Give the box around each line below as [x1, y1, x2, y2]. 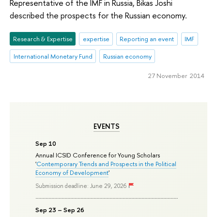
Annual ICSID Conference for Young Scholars [35, 151, 160, 160]
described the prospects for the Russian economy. [10, 9, 187, 21]
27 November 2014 [148, 71, 204, 80]
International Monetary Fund [13, 52, 93, 61]
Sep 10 [35, 139, 57, 148]
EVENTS [93, 121, 120, 131]
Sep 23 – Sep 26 [35, 205, 85, 214]
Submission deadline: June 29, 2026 [35, 182, 127, 190]
